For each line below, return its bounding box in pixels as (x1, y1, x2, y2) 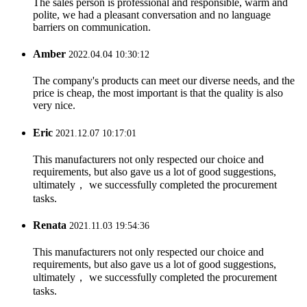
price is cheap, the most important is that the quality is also (33, 87, 283, 99)
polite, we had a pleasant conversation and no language (33, 8, 271, 21)
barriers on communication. (33, 21, 151, 33)
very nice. (33, 99, 75, 112)
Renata (33, 219, 66, 232)
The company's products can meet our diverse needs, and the (33, 75, 295, 87)
